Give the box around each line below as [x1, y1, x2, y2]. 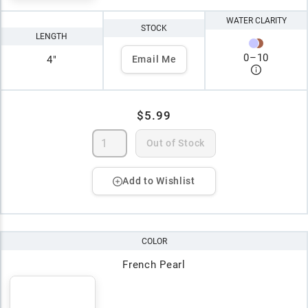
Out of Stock [146, 137, 205, 149]
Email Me [131, 54, 177, 65]
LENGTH [36, 31, 68, 41]
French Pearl [122, 258, 186, 272]
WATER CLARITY [225, 15, 287, 25]
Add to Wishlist [122, 175, 195, 187]
